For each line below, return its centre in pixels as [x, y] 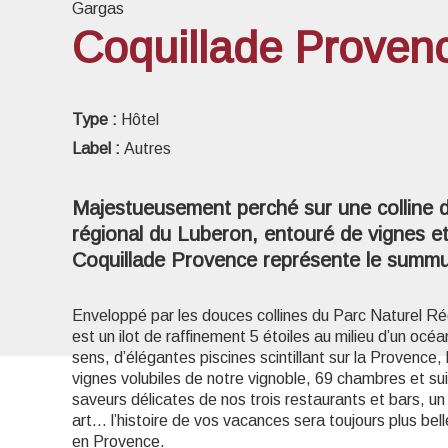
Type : [96, 119]
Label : [98, 148]
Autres [147, 148]
